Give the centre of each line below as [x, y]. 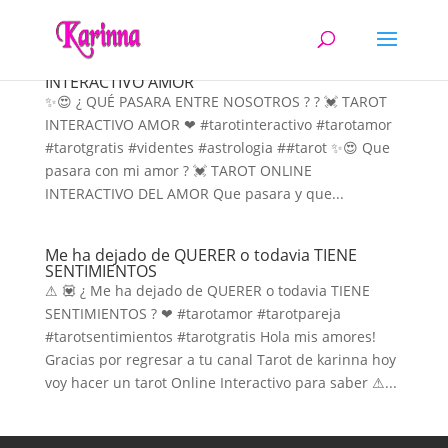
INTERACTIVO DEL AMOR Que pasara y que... [194, 193]
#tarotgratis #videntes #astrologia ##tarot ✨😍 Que [217, 147]
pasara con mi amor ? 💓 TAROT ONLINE [178, 170]
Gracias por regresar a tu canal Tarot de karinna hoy [220, 359]
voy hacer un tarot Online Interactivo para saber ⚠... [220, 382]
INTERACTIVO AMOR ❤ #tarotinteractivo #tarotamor [218, 124]
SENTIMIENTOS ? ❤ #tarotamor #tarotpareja [192, 313]
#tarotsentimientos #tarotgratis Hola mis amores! [210, 336]
